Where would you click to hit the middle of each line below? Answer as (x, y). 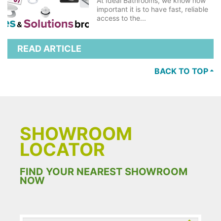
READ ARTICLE (49, 49)
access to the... (121, 18)
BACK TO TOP (182, 71)
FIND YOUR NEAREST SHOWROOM (104, 172)
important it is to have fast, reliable (152, 9)
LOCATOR (62, 150)
